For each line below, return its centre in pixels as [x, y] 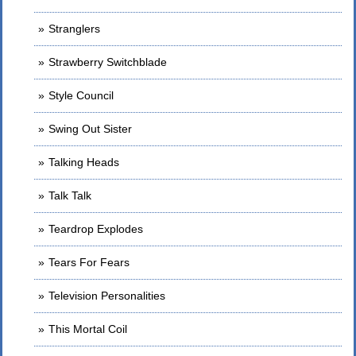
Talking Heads [84, 162]
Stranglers [74, 29]
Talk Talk [70, 195]
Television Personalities [107, 296]
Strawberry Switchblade [108, 62]
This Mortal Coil [88, 329]
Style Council [81, 95]
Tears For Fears [89, 262]
